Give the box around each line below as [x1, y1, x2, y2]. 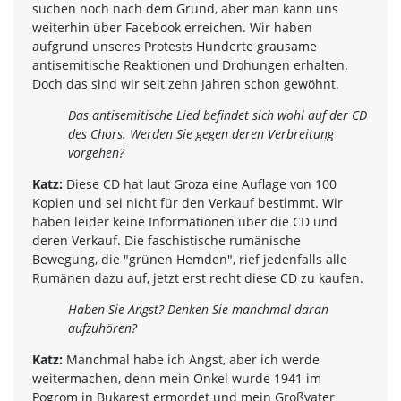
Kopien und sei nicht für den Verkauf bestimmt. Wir [32, 193, 343, 211]
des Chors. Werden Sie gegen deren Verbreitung [68, 124, 334, 142]
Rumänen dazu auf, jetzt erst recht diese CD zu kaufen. [32, 269, 363, 286]
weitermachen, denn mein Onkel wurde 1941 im [32, 369, 321, 387]
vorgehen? [68, 143, 124, 161]
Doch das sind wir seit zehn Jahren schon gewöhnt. [32, 74, 339, 92]
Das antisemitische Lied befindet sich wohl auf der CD [68, 106, 367, 124]
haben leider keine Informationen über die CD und [32, 212, 337, 230]
